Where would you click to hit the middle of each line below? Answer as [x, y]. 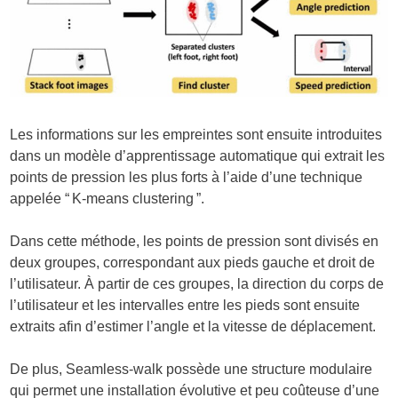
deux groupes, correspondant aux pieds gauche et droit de [193, 263]
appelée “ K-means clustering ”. [107, 199]
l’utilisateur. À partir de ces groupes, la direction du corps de [197, 284]
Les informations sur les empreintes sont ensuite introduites [196, 135]
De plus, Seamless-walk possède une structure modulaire [191, 370]
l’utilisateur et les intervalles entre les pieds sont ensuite [185, 306]
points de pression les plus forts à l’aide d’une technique [187, 178]
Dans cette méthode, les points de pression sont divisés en [195, 242]
